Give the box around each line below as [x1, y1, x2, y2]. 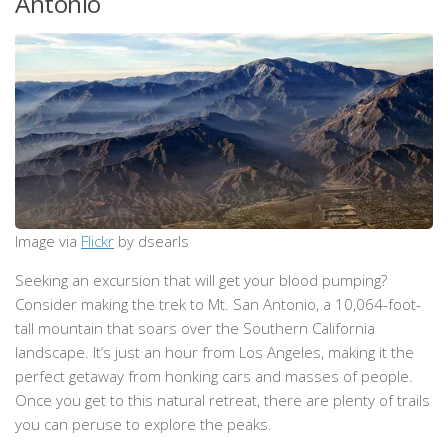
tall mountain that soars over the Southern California [15, 318, 375, 339]
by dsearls [114, 231, 189, 252]
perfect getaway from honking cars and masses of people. [15, 366, 413, 387]
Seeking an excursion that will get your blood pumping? [15, 270, 387, 291]
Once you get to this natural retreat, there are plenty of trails [15, 390, 430, 411]
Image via [15, 231, 81, 252]
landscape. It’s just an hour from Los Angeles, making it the [15, 342, 414, 363]
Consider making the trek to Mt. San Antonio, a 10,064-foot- [15, 294, 421, 315]
